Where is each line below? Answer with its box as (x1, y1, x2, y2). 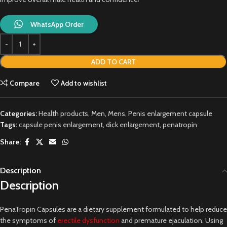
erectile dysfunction (57, 215, 120, 225)
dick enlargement (106, 120, 160, 129)
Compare (10, 78, 40, 88)
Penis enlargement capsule (128, 108, 212, 118)
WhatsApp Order (30, 19, 84, 29)
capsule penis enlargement (19, 120, 103, 129)
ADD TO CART (91, 57, 136, 66)
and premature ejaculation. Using (120, 215, 223, 225)
